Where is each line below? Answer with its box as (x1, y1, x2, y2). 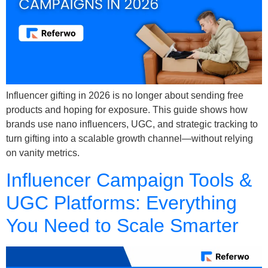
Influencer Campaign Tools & (6, 169, 252, 191)
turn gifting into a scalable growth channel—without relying (6, 133, 253, 144)
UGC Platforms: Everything (6, 192, 237, 214)
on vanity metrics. (6, 147, 80, 158)
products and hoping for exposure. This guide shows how (6, 104, 248, 115)
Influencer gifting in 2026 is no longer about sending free (6, 90, 243, 100)
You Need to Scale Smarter (6, 215, 239, 237)
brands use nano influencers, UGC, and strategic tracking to (6, 118, 258, 129)
